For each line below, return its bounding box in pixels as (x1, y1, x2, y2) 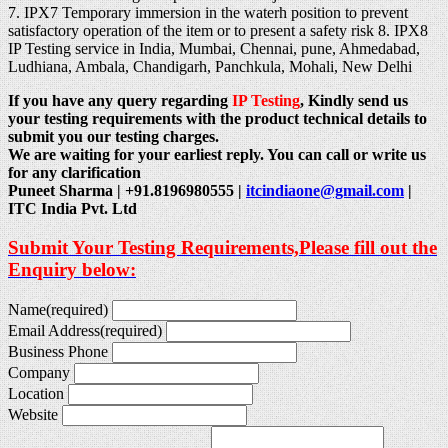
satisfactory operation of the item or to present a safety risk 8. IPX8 (8, 22, 428, 40)
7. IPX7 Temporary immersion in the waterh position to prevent (8, 4, 408, 22)
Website (8, 405, 58, 423)
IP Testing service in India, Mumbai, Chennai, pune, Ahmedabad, (8, 40, 420, 58)
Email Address (8, 321, 100, 339)
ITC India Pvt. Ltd (8, 200, 137, 218)
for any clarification (8, 164, 141, 182)
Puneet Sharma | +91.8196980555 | (8, 182, 246, 200)
